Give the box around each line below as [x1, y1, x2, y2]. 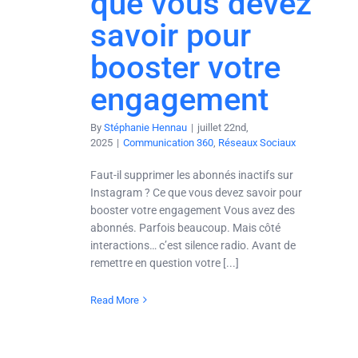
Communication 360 [123, 136, 213, 149]
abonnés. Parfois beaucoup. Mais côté [90, 221, 280, 234]
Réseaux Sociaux [218, 136, 296, 149]
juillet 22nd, [197, 121, 249, 133]
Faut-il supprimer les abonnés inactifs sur [90, 168, 293, 181]
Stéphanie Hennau [104, 121, 187, 133]
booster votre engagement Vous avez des [90, 203, 295, 217]
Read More [90, 293, 139, 306]
